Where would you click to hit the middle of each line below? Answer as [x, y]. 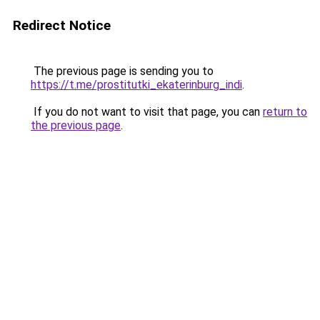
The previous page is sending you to [122, 71]
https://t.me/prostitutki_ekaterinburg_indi [136, 85]
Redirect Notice [62, 25]
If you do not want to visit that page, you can [147, 112]
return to [285, 112]
